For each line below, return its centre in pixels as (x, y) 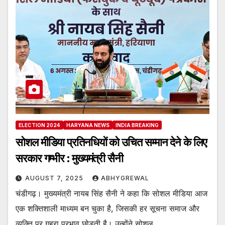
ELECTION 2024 (39, 125)
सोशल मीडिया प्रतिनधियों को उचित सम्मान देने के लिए (111, 143)
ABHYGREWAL (125, 178)
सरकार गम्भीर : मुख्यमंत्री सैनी (69, 159)
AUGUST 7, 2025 (55, 178)
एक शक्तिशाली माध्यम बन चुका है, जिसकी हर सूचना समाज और (107, 209)
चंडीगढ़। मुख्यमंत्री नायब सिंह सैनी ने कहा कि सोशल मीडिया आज (111, 194)
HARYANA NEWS (88, 125)
